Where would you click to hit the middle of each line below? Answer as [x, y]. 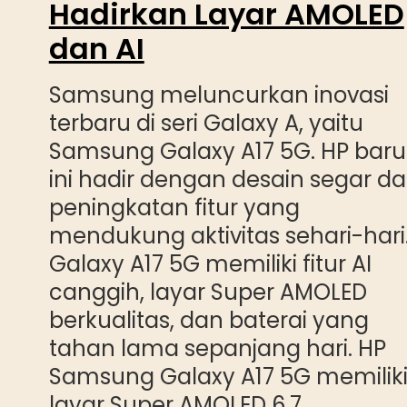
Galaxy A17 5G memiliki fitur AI [210, 264]
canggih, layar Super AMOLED [208, 293]
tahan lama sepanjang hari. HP [217, 349]
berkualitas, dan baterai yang [208, 321]
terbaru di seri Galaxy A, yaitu [206, 124]
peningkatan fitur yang [174, 208]
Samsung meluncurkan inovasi [218, 95]
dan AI [96, 49]
